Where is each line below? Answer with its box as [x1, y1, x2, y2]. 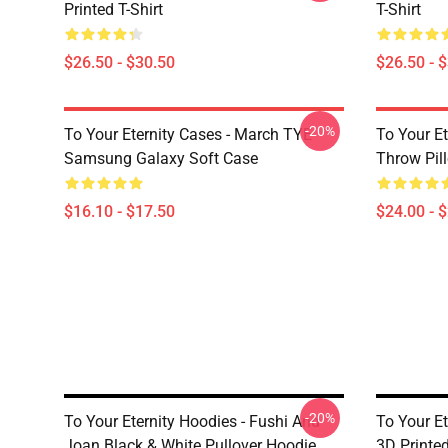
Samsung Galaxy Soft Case [64, 149, 258, 168]
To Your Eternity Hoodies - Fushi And [64, 412, 320, 431]
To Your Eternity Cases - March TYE [64, 125, 312, 144]
